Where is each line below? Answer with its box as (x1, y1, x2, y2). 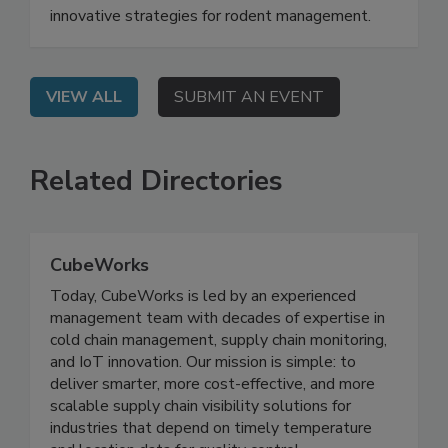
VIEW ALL (46, 127, 122, 150)
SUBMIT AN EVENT (174, 127, 324, 150)
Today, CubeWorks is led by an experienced (50, 326, 356, 349)
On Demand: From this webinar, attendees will (50, 2, 376, 25)
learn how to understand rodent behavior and (50, 24, 365, 47)
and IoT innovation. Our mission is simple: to (50, 392, 356, 415)
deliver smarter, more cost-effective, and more (50, 414, 375, 437)
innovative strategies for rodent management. (50, 46, 371, 69)
